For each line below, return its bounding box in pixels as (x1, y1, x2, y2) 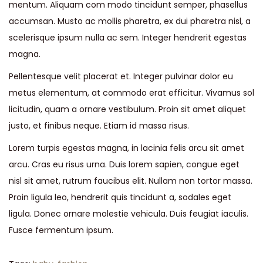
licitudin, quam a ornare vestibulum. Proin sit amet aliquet (9, 103, 246, 116)
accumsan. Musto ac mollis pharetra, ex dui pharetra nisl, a (9, 15, 251, 28)
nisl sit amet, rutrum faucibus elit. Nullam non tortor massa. (9, 175, 252, 187)
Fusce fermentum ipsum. (9, 224, 113, 237)
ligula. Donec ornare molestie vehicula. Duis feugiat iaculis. (9, 208, 248, 220)
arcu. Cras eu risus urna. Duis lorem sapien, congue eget (9, 159, 240, 171)
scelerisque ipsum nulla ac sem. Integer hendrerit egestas (9, 32, 247, 44)
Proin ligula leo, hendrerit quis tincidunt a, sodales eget (9, 191, 231, 204)
